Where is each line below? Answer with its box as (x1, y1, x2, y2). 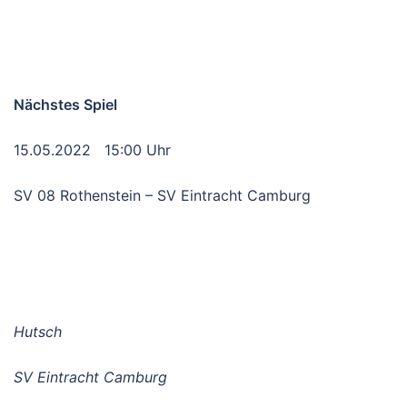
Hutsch (14, 322, 62, 341)
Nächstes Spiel (14, 94, 117, 114)
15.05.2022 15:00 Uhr (14, 140, 171, 159)
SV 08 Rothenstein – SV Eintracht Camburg (14, 185, 311, 204)
